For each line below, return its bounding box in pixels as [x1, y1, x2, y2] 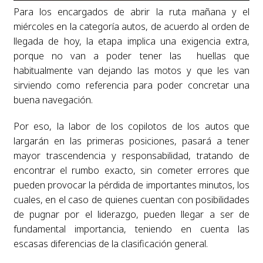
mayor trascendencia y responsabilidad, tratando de [13, 149, 250, 162]
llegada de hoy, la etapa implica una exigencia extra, [13, 34, 250, 48]
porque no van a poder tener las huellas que [13, 49, 250, 62]
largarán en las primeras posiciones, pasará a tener [13, 134, 250, 147]
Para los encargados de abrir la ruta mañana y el [13, 5, 250, 18]
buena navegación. [13, 93, 93, 106]
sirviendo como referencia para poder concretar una [13, 78, 250, 92]
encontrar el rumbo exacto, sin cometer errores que [13, 163, 250, 177]
